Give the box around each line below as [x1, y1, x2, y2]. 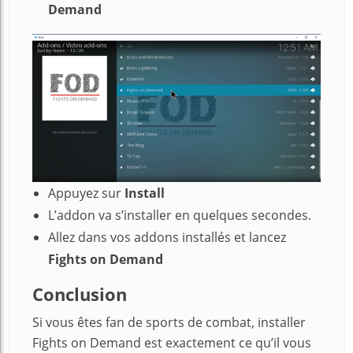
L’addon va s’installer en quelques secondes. [48, 206, 311, 225]
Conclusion [32, 282, 127, 307]
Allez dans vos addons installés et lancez [48, 229, 286, 247]
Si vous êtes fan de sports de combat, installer [32, 314, 306, 332]
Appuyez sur [48, 184, 124, 203]
